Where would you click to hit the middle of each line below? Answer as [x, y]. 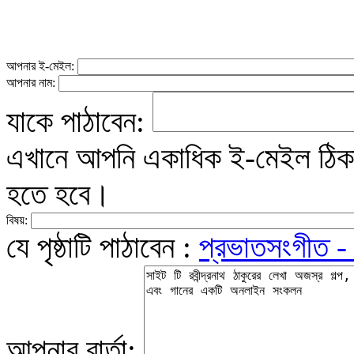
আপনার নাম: [32, 83]
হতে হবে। [58, 194]
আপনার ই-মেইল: [42, 66]
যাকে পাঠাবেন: [79, 121]
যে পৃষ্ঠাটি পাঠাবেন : [103, 247]
